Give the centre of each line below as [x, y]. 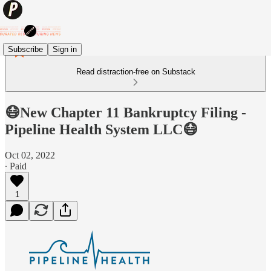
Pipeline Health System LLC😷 [101, 129]
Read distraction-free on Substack [135, 72]
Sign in [65, 49]
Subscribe [25, 49]
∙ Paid [16, 166]
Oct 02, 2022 [30, 155]
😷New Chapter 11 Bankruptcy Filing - [126, 112]
